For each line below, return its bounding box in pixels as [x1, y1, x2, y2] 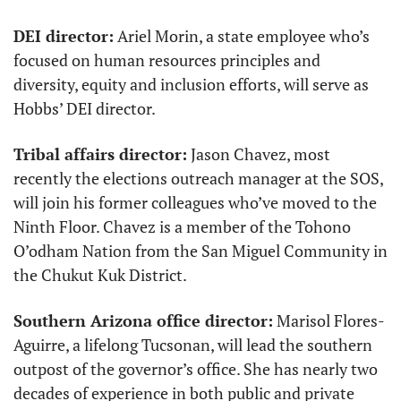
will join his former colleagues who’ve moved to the [13, 192, 377, 214]
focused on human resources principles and [13, 49, 320, 72]
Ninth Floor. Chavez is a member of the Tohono [13, 216, 351, 238]
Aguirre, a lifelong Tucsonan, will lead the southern [13, 334, 372, 356]
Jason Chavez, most [187, 143, 330, 166]
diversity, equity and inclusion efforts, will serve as [13, 73, 369, 96]
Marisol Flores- [273, 310, 385, 332]
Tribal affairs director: [13, 143, 187, 166]
